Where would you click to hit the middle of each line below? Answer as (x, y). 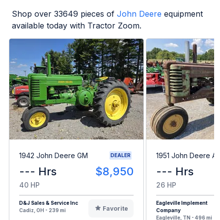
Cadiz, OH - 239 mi (42, 210)
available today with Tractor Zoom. (77, 26)
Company (168, 210)
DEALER (121, 155)
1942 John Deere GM (54, 155)
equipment (183, 14)
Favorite (115, 209)
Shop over (33, 14)
